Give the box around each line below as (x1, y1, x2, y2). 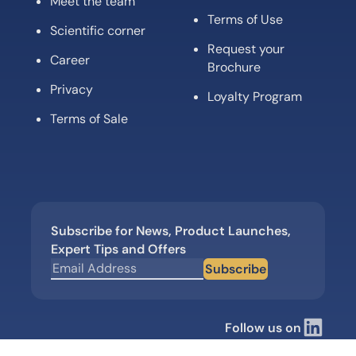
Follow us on (225, 319, 301, 336)
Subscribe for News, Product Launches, (51, 222, 291, 240)
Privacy (50, 81, 93, 99)
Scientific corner (50, 22, 145, 40)
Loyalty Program (207, 88, 302, 106)
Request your (207, 41, 284, 58)
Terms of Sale (50, 110, 128, 128)
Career (50, 52, 90, 69)
